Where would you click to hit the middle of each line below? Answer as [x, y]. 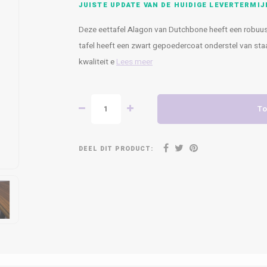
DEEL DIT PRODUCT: [116, 148]
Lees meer [134, 62]
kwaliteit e [97, 62]
